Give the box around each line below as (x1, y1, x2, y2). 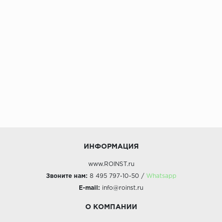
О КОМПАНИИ (85, 204, 137, 210)
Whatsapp (146, 173, 176, 179)
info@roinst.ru (102, 185, 143, 191)
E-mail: (79, 185, 100, 191)
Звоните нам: (46, 173, 90, 179)
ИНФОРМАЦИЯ (83, 144, 139, 150)
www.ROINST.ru (88, 162, 134, 167)
